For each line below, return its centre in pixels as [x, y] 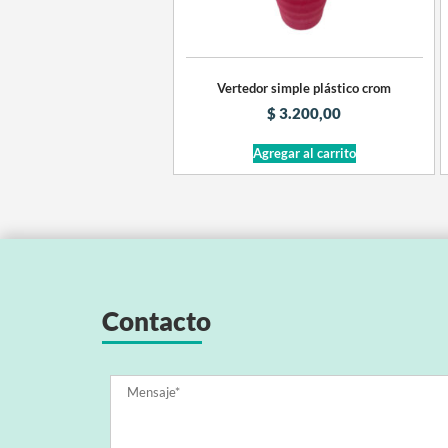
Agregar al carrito [304, 152]
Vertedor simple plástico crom [304, 87]
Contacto [156, 321]
